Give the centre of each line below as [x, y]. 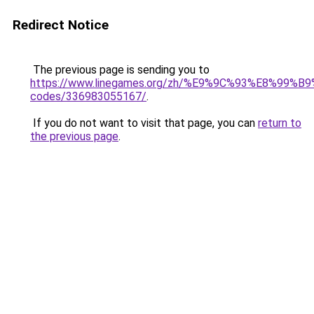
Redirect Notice [61, 25]
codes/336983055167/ [88, 96]
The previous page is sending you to [120, 70]
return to [280, 123]
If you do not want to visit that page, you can [144, 123]
